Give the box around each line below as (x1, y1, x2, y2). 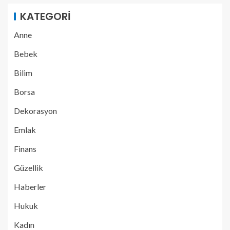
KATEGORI (20, 9, 71, 24)
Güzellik (14, 162, 43, 172)
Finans (14, 143, 36, 154)
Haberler (14, 181, 46, 191)
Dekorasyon (14, 105, 57, 116)
